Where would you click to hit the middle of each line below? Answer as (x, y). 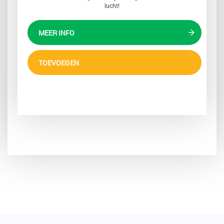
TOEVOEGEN (59, 63)
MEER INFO (56, 33)
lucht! (112, 6)
